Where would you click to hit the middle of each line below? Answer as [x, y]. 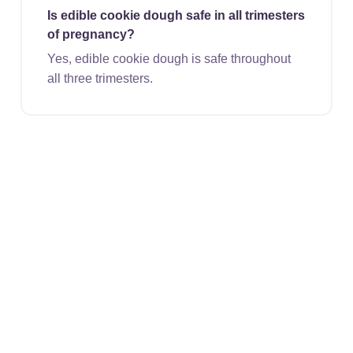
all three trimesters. [100, 78]
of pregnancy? [91, 34]
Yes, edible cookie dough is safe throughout [169, 58]
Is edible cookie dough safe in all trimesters [176, 15]
